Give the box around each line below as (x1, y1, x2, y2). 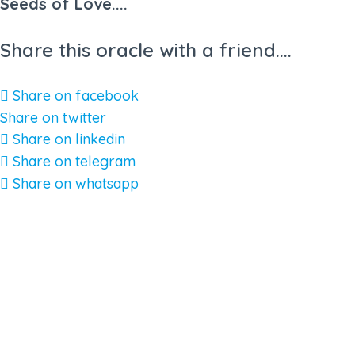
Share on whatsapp (13, 174, 139, 193)
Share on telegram (13, 151, 136, 170)
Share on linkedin (13, 129, 125, 148)
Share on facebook (13, 86, 139, 105)
